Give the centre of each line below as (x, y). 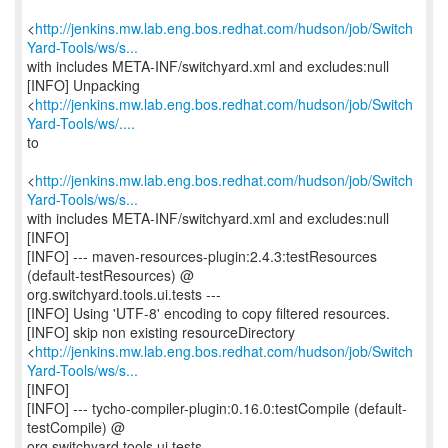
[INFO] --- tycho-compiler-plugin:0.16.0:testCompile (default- (217, 408)
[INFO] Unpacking (83, 85)
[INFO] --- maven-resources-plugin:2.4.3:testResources (202, 256)
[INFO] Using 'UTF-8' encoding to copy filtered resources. (208, 313)
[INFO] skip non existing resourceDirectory (161, 332)
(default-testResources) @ (110, 275)
